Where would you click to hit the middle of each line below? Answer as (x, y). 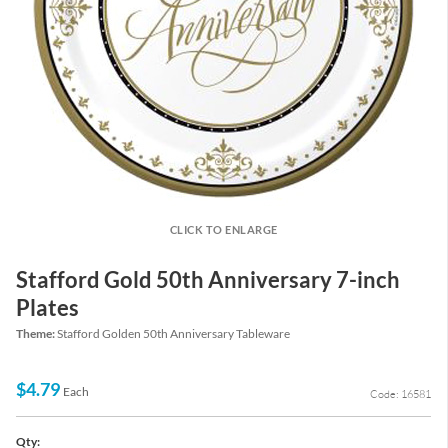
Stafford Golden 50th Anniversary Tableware (173, 334)
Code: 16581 (400, 394)
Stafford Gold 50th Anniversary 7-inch (208, 279)
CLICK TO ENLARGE (223, 229)
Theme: (36, 334)
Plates (47, 307)
